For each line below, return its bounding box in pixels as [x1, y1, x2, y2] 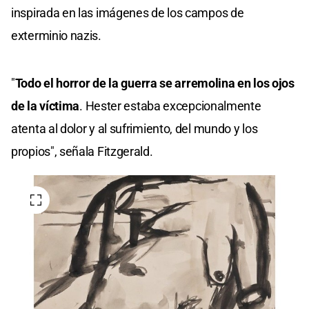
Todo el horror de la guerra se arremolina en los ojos [14, 76, 295, 91]
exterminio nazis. [11, 28, 101, 43]
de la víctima [11, 99, 80, 114]
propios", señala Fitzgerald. [11, 144, 153, 159]
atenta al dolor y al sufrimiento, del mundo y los [11, 121, 258, 137]
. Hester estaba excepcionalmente [79, 99, 261, 114]
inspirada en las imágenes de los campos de [11, 6, 244, 21]
